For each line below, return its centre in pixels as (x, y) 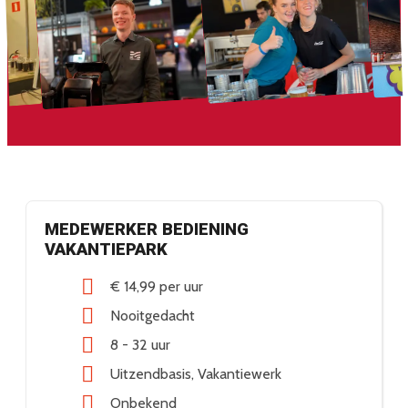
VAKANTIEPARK (106, 250)
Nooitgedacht (153, 316)
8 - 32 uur (140, 345)
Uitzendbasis (151, 374)
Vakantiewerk (240, 374)
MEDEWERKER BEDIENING (147, 230)
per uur (181, 287)
